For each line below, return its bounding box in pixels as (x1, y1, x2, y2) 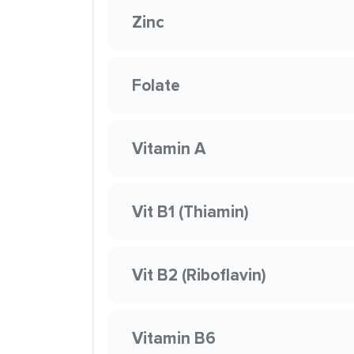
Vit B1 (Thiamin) (132, 199, 249, 224)
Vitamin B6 (132, 326, 216, 350)
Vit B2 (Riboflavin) (132, 262, 266, 287)
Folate (132, 73, 180, 97)
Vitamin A (132, 136, 205, 160)
